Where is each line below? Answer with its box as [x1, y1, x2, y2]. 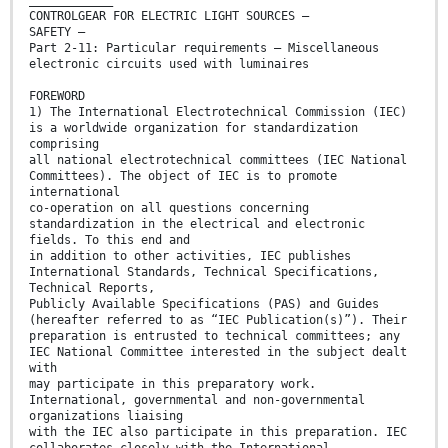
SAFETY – [29, 25, 85, 40]
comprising [29, 137, 99, 152]
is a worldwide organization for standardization [29, 121, 358, 136]
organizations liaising [29, 409, 183, 424]
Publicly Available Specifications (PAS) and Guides [29, 297, 379, 312]
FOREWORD [29, 89, 85, 104]
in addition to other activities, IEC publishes [29, 249, 351, 264]
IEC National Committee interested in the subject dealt [29, 345, 407, 360]
